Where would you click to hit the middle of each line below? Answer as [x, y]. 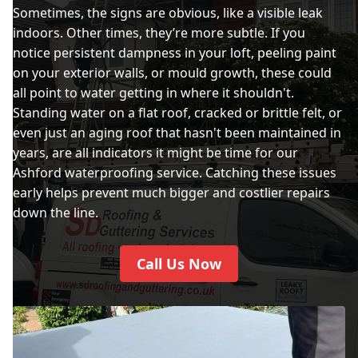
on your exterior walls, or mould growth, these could [172, 73]
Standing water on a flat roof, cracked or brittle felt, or [177, 113]
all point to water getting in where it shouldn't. [153, 93]
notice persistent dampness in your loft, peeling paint [175, 53]
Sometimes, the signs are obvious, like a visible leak [168, 13]
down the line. [56, 213]
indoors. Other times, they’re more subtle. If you [159, 33]
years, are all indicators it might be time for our [155, 153]
